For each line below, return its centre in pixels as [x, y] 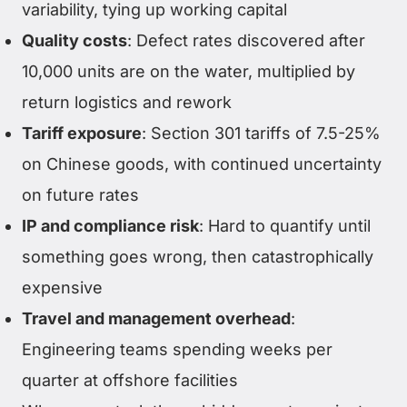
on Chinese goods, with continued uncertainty [202, 164]
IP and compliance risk [110, 226]
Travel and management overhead [156, 318]
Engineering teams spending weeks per [177, 349]
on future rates [80, 195]
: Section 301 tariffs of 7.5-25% [261, 133]
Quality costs [74, 40]
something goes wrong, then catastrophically [198, 257]
